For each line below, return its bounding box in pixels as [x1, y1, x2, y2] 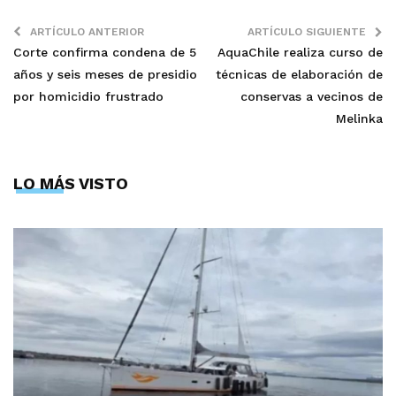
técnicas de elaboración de [216, 66, 383, 81]
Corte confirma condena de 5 [13, 44, 196, 59]
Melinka [336, 110, 383, 126]
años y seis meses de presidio [13, 66, 197, 81]
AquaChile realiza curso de [217, 44, 383, 59]
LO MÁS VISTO [13, 173, 128, 193]
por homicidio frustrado [13, 88, 164, 103]
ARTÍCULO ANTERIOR [30, 25, 144, 38]
